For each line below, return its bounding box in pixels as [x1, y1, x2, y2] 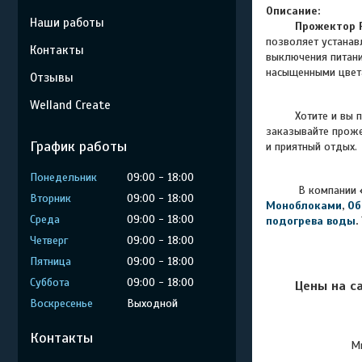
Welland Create [30, 98, 111, 112]
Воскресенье [30, 297, 93, 310]
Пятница [30, 255, 71, 268]
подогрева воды [266, 214, 356, 228]
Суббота [30, 276, 69, 289]
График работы [30, 137, 127, 155]
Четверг [30, 234, 68, 247]
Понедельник [30, 170, 97, 184]
